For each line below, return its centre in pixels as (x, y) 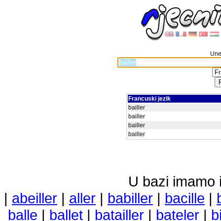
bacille (185, 198)
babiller (130, 198)
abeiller (35, 198)
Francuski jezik (149, 99)
